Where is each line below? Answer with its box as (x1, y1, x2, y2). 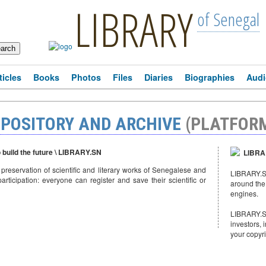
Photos (71, 71, 101, 83)
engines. (230, 188, 258, 198)
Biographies (185, 71, 235, 83)
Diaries (144, 71, 173, 83)
